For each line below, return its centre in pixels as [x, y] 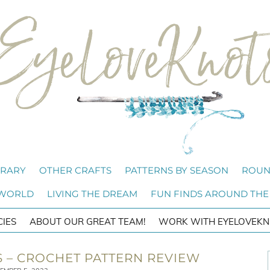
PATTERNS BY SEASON [177, 170]
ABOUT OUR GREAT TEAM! [87, 221]
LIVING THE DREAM [92, 194]
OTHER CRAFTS [75, 170]
